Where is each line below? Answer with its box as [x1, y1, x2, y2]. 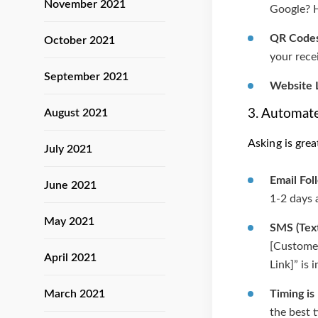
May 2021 [44, 216, 94, 227]
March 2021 [44, 288, 105, 300]
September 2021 [44, 71, 128, 82]
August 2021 [44, 107, 108, 119]
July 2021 [44, 143, 92, 155]
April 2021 [44, 252, 97, 263]
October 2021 [44, 35, 115, 46]
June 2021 [44, 180, 97, 191]
